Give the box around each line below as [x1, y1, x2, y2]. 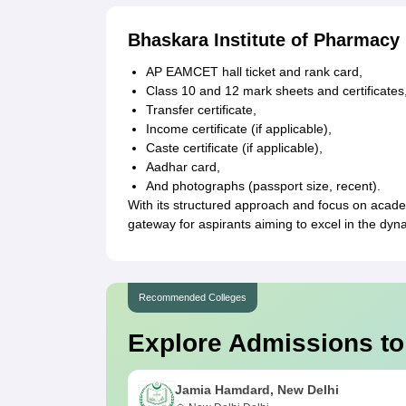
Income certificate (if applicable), [146, 121, 332, 137]
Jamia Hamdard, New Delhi [175, 382, 339, 398]
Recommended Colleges [139, 292, 246, 304]
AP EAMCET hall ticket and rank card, [146, 64, 362, 80]
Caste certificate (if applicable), [146, 140, 323, 156]
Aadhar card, [146, 159, 220, 175]
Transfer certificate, [146, 102, 256, 118]
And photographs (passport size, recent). [146, 179, 381, 194]
